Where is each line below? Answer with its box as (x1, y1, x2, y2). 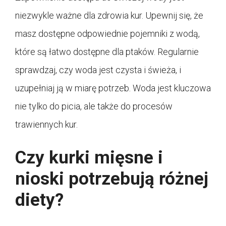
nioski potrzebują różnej (15, 168, 208, 190)
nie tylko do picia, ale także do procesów (15, 101, 173, 112)
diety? (15, 190, 64, 211)
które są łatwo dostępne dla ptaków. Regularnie (15, 46, 199, 58)
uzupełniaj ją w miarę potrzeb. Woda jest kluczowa (15, 83, 211, 94)
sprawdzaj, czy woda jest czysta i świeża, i (15, 65, 181, 76)
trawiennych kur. (15, 119, 78, 130)
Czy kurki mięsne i (15, 147, 163, 168)
